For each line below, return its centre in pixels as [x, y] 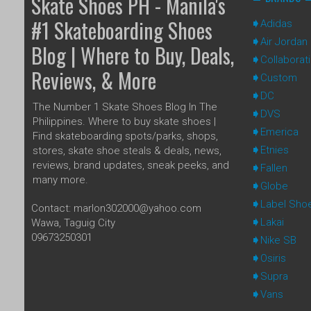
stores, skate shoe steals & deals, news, [127, 150]
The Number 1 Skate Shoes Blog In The [125, 107]
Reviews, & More [94, 80]
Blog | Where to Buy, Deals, [133, 55]
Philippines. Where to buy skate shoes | [124, 121]
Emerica [279, 132]
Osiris [273, 258]
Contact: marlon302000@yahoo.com [116, 208]
